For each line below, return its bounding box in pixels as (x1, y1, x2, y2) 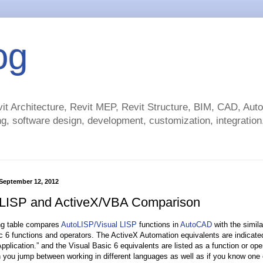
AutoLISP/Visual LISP (61, 220, 137, 230)
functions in (137, 220, 180, 230)
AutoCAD (180, 220, 212, 230)
